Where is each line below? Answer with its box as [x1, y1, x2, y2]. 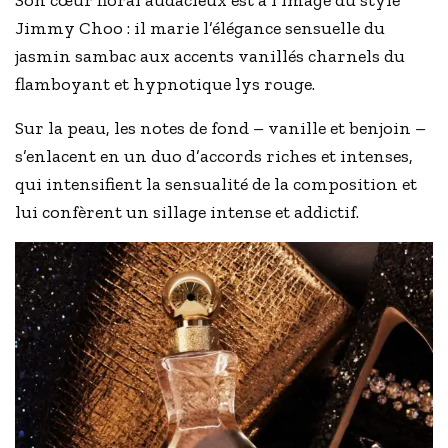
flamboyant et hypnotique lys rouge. [15, 73, 316, 96]
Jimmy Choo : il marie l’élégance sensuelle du [15, 17, 386, 40]
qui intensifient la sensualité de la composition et [15, 173, 418, 196]
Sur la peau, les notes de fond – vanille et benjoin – [15, 117, 427, 140]
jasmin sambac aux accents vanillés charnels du [15, 45, 406, 68]
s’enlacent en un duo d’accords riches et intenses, [15, 145, 414, 168]
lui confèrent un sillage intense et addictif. [15, 201, 360, 224]
